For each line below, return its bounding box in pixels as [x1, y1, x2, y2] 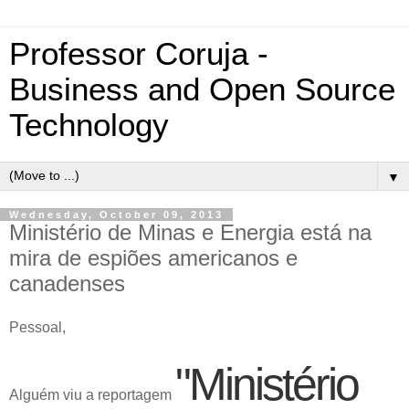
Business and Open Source [9, 72, 395, 107]
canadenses [9, 271, 125, 296]
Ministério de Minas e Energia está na [9, 220, 372, 245]
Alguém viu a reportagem [9, 386, 175, 403]
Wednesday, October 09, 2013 [9, 209, 224, 220]
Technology [9, 108, 169, 142]
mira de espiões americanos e [9, 246, 298, 270]
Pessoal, [9, 319, 66, 335]
